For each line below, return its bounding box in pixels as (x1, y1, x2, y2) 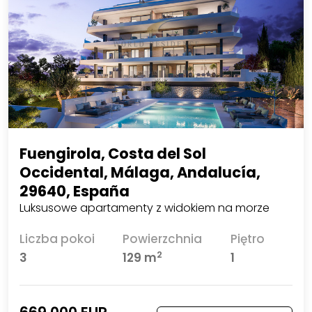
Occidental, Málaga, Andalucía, (19, 162, 260, 183)
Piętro (230, 231, 265, 248)
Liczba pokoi (19, 231, 95, 248)
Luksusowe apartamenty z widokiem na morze (19, 200, 270, 217)
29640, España (19, 181, 130, 202)
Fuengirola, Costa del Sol (19, 143, 206, 164)
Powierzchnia (123, 231, 203, 248)
